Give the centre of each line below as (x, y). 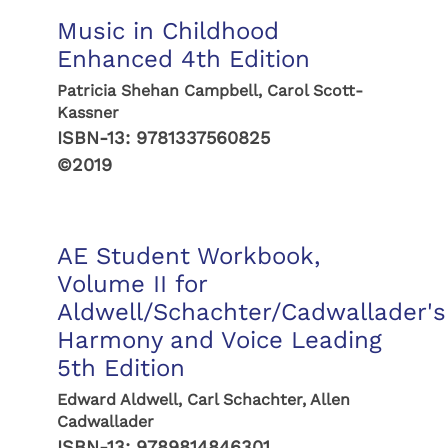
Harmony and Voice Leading (219, 340)
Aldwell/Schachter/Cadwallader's (251, 312)
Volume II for (131, 284)
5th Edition (120, 368)
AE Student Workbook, (188, 256)
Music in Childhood (167, 31)
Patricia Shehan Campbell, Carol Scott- (209, 90)
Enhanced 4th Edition (183, 59)
